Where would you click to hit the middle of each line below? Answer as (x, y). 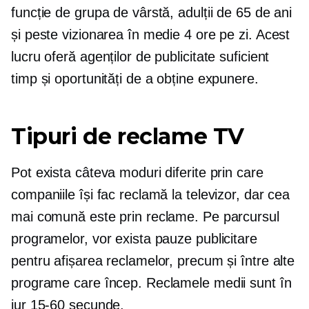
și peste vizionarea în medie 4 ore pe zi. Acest (151, 34)
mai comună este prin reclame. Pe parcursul (145, 217)
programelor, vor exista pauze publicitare (134, 239)
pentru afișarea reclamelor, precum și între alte (153, 261)
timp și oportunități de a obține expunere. (135, 79)
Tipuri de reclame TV (128, 136)
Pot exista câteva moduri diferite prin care (137, 172)
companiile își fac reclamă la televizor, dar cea (151, 195)
